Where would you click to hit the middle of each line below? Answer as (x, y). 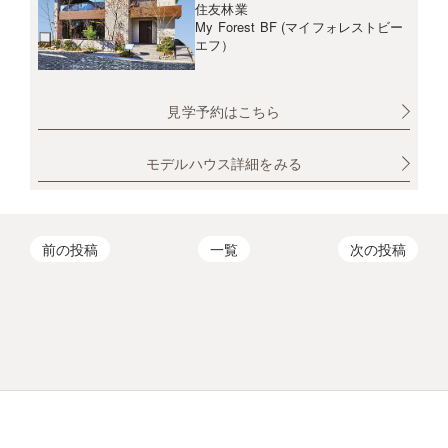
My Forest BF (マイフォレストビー (299, 27)
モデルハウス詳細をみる (224, 163)
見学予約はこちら (224, 111)
